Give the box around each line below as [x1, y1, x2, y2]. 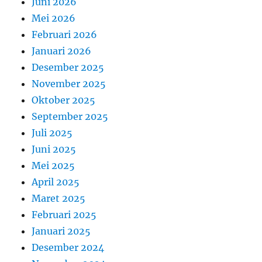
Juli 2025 [32, 127, 73, 139]
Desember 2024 [32, 242, 105, 254]
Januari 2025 [32, 225, 91, 237]
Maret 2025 [32, 192, 86, 205]
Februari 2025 [32, 209, 97, 221]
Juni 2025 [32, 143, 77, 156]
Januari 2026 [32, 45, 92, 57]
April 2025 [32, 176, 80, 188]
